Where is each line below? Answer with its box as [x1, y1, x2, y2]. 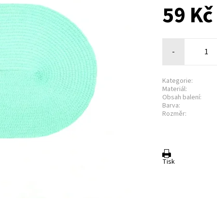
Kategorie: [162, 76, 193, 86]
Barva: [162, 101, 181, 111]
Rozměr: [162, 109, 187, 119]
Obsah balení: [162, 93, 202, 103]
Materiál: [162, 84, 187, 94]
